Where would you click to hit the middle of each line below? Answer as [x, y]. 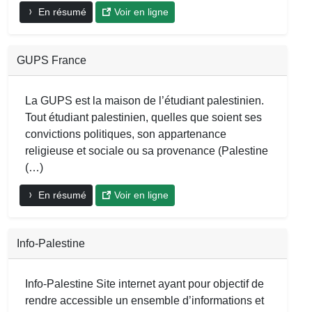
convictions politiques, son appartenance [126, 134]
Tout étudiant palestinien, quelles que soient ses [143, 118]
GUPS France [52, 61]
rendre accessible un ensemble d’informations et [145, 301]
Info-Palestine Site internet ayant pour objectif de [145, 284]
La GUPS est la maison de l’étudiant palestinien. [145, 101]
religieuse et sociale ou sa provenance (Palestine [147, 151]
